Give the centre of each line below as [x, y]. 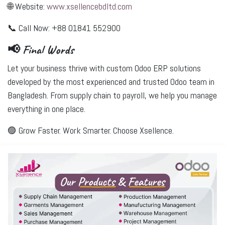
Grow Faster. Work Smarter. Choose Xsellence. [96, 130]
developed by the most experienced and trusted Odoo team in [111, 82]
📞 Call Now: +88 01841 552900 [64, 28]
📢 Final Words [41, 50]
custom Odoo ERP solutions [154, 68]
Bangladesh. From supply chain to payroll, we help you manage [112, 95]
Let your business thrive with [57, 68]
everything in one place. [46, 109]
